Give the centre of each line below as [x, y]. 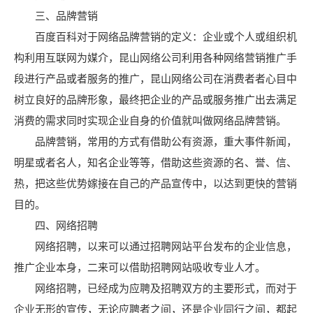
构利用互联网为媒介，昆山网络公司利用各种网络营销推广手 [155, 58]
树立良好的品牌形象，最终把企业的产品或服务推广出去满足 [155, 100]
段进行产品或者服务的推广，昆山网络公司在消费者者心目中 [155, 79]
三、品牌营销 [56, 16]
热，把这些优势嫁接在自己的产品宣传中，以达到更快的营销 [155, 183]
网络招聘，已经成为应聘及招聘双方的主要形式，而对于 [155, 288]
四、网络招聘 [56, 225]
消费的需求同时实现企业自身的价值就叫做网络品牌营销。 [150, 121]
